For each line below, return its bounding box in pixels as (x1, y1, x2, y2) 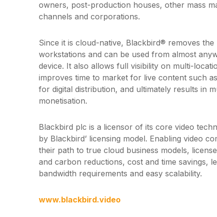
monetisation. (39, 96, 87, 106)
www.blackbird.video (39, 195, 121, 204)
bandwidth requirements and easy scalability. (39, 169, 202, 178)
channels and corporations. (39, 12, 140, 21)
